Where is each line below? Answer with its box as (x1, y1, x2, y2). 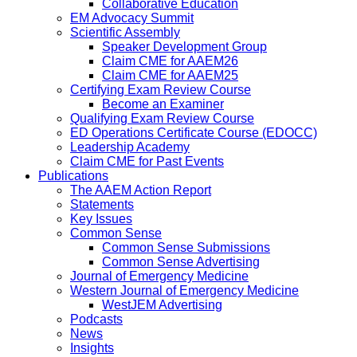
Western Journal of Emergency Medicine (70, 283, 299, 297)
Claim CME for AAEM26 (102, 53, 238, 68)
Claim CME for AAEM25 (102, 68, 238, 82)
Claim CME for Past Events (70, 154, 224, 168)
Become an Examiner (102, 96, 224, 111)
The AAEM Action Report (70, 182, 211, 197)
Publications (38, 168, 108, 182)
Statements (70, 197, 134, 211)
